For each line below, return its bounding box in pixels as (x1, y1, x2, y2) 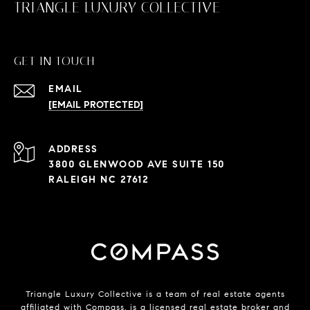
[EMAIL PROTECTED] (48, 99, 143, 111)
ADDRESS (48, 143, 98, 156)
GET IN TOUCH (14, 53, 95, 69)
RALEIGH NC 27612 (48, 174, 149, 186)
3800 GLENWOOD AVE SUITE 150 (48, 158, 225, 171)
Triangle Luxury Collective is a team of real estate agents (25, 289, 285, 300)
